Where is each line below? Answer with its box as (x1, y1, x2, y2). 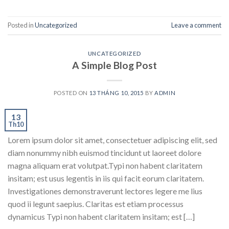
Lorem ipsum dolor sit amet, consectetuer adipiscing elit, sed (8, 134, 217, 145)
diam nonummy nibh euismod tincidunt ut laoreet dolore (8, 147, 201, 157)
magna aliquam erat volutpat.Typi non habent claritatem (8, 160, 202, 170)
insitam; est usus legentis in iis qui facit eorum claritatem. (8, 173, 204, 183)
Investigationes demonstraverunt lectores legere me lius (8, 186, 202, 196)
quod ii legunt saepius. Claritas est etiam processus (8, 198, 184, 209)
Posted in (8, 21, 35, 30)
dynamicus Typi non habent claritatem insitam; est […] (8, 211, 195, 221)
